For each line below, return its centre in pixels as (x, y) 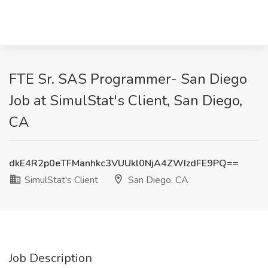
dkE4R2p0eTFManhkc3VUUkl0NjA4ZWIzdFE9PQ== (124, 163)
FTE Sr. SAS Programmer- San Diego (128, 79)
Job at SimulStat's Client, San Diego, (126, 100)
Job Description (51, 258)
